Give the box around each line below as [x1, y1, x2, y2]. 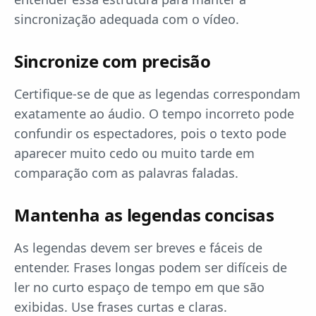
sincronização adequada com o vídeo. [14, 11, 239, 28]
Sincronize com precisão [14, 49, 211, 73]
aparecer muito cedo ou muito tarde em [14, 145, 255, 162]
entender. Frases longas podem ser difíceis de [14, 259, 287, 276]
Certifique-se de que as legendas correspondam [14, 85, 300, 102]
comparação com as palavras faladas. [14, 164, 238, 181]
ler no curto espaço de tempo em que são [14, 279, 265, 296]
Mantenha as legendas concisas [14, 203, 274, 226]
